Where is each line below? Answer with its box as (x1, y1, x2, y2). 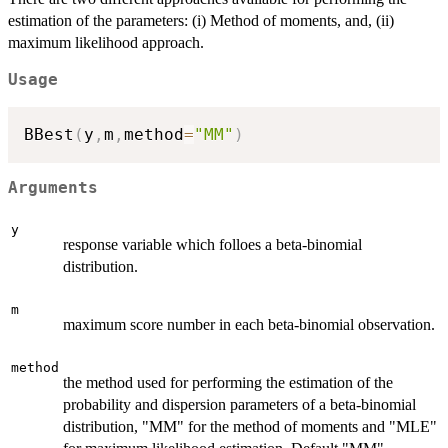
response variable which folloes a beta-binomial (63, 236, 362, 253)
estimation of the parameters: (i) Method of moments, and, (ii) (8, 12, 394, 30)
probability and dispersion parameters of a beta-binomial (63, 396, 416, 413)
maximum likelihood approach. (8, 34, 204, 52)
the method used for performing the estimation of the (63, 374, 393, 391)
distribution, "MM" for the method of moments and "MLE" (63, 418, 437, 435)
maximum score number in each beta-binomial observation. (63, 316, 435, 333)
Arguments (8, 179, 98, 198)
